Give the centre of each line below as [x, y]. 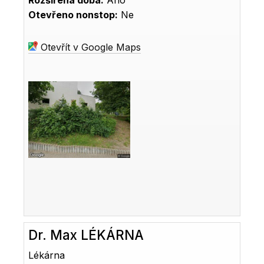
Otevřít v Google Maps [90, 47]
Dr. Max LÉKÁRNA [86, 235]
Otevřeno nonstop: [73, 15]
